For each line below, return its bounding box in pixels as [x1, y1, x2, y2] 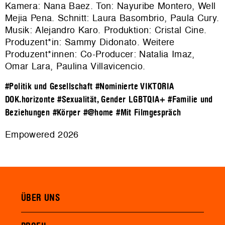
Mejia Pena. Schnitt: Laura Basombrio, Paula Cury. [5, 12, 219, 24]
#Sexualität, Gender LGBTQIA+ [57, 95, 165, 104]
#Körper [52, 108, 81, 118]
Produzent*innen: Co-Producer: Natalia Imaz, [5, 48, 195, 60]
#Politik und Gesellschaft [5, 82, 93, 91]
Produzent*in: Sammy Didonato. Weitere [5, 36, 175, 48]
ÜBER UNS [21, 193, 60, 203]
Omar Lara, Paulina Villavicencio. [5, 60, 146, 72]
